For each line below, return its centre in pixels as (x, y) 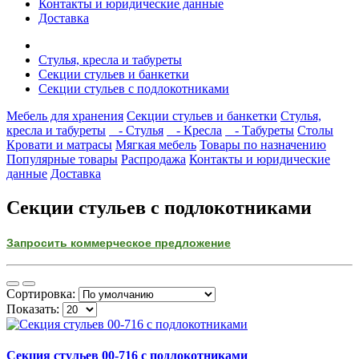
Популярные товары (62, 159)
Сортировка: (41, 293)
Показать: (33, 309)
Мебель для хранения (65, 116)
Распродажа (153, 159)
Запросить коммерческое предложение (119, 242)
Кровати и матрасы (59, 145)
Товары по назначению (263, 145)
